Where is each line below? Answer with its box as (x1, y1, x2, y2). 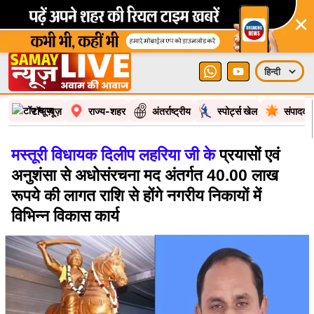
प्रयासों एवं (215, 146, 280, 164)
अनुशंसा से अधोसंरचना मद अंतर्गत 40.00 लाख (11, 166, 278, 184)
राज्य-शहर (88, 104, 125, 117)
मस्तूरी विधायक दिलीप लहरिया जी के (11, 146, 215, 164)
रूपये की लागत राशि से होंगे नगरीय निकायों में (11, 186, 261, 205)
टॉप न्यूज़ (32, 104, 62, 117)
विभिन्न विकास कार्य (11, 207, 119, 225)
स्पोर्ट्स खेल (217, 104, 257, 117)
